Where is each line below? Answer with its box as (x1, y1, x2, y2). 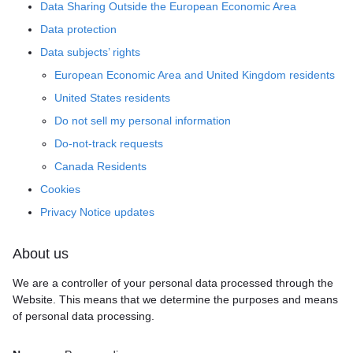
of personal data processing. (13, 310, 154, 322)
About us (13, 246, 69, 262)
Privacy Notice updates (40, 206, 154, 218)
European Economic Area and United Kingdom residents (54, 69, 335, 81)
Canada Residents (54, 160, 147, 173)
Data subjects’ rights (40, 46, 140, 58)
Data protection (40, 23, 117, 35)
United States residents (54, 91, 170, 104)
